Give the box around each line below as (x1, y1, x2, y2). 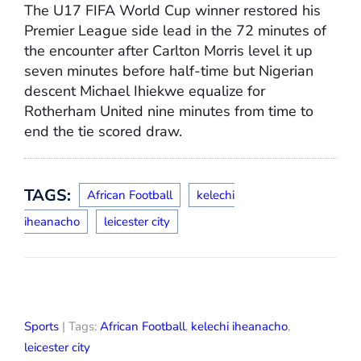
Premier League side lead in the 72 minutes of (24, 21, 326, 41)
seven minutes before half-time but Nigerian (24, 61, 313, 81)
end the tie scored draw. (24, 122, 182, 142)
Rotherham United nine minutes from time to (24, 102, 313, 122)
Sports (24, 318, 59, 335)
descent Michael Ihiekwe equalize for (24, 81, 265, 102)
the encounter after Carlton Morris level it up (24, 41, 313, 61)
